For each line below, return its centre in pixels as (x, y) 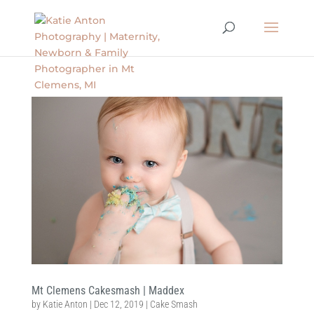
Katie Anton (65, 304)
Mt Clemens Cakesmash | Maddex (108, 290)
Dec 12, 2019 (118, 304)
